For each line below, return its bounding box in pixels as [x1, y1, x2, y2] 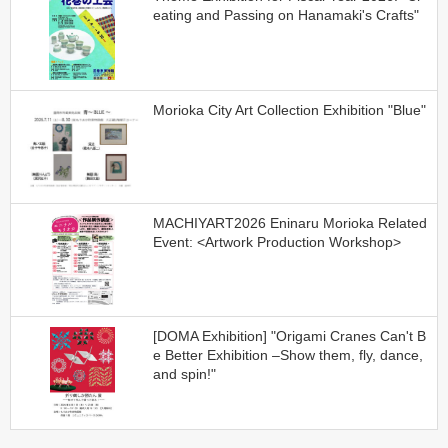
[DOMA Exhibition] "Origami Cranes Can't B [152, 327, 426, 344]
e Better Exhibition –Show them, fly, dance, [152, 346, 423, 363]
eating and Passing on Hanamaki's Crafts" [152, 7, 419, 24]
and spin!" [152, 365, 216, 382]
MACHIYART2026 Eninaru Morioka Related [152, 214, 427, 231]
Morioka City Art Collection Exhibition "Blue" [152, 101, 426, 118]
